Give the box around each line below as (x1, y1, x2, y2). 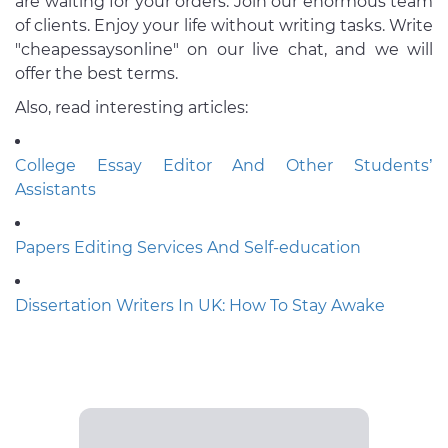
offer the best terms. (15, 64, 182, 84)
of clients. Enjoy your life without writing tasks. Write (15, 16, 433, 36)
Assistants (15, 180, 96, 200)
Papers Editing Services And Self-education (15, 238, 361, 258)
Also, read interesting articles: (15, 98, 248, 118)
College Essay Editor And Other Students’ (15, 156, 433, 176)
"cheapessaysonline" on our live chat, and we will (15, 40, 433, 60)
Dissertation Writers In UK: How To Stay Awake (15, 296, 385, 316)
